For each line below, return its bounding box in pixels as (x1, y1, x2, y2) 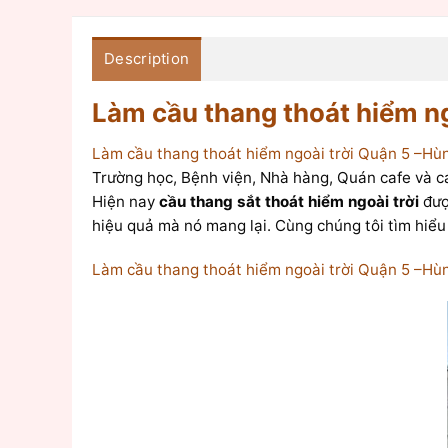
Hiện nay (92, 191, 159, 211)
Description (104, 48, 190, 68)
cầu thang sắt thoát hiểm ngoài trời (159, 191, 423, 211)
